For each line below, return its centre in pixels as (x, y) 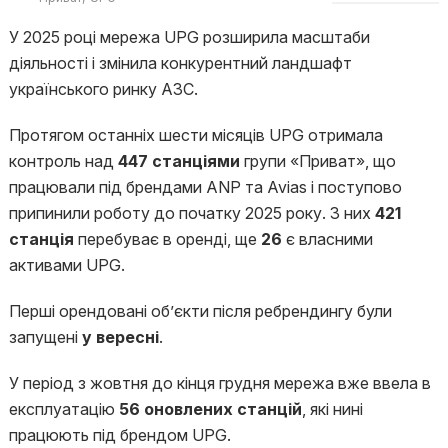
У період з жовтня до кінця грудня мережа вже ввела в (219, 383)
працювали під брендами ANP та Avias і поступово (205, 187)
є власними (329, 239)
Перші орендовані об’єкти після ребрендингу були (200, 311)
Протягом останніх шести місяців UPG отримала (195, 135)
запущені (45, 337)
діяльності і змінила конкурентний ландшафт (180, 63)
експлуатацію (63, 409)
